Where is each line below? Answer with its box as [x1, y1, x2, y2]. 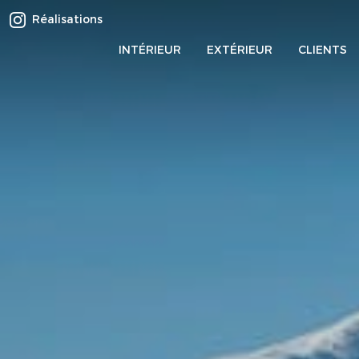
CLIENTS [298, 42, 347, 58]
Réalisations [26, 12, 112, 27]
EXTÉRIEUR [207, 42, 272, 58]
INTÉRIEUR [119, 42, 181, 58]
